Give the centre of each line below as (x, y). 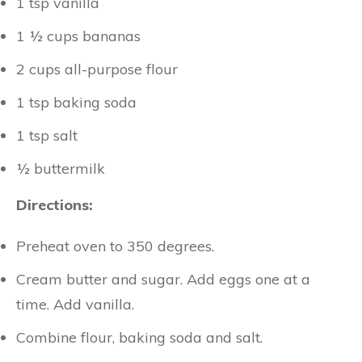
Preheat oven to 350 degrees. (115, 246)
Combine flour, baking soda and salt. (139, 337)
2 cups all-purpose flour (97, 69)
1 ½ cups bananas (78, 36)
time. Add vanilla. (75, 304)
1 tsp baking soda (76, 102)
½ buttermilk (61, 168)
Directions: (55, 204)
